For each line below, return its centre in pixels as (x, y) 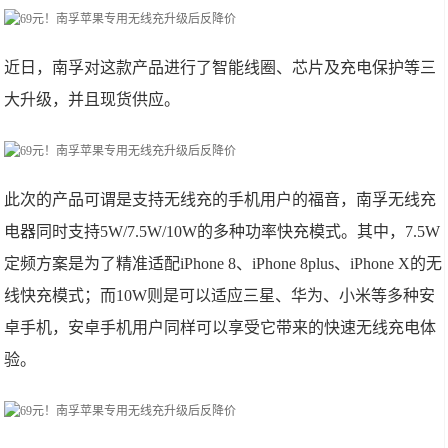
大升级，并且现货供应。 (92, 99)
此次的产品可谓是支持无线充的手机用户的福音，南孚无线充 (220, 199)
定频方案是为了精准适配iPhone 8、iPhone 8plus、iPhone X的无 (223, 263)
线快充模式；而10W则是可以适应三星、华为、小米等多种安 (220, 295)
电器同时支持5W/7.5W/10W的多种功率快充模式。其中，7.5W (222, 231)
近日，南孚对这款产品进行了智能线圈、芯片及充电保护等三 (220, 67)
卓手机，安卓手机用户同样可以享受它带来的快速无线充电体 (220, 327)
